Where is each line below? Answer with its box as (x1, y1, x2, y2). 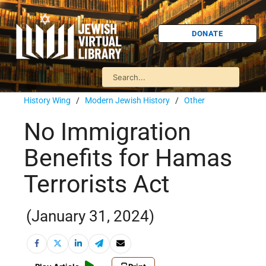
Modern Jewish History (85, 96, 170, 105)
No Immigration (24, 118, 191, 147)
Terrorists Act (24, 170, 169, 199)
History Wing (24, 96, 71, 105)
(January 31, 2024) (26, 207, 154, 226)
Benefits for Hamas (24, 144, 232, 173)
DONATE (192, 28, 223, 38)
